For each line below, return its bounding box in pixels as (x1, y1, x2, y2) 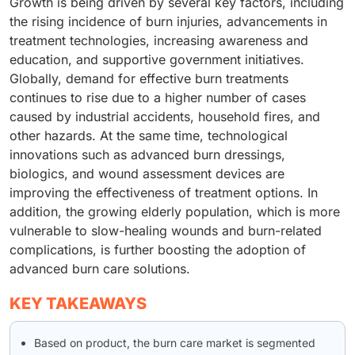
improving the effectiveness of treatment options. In (10, 184, 318, 200)
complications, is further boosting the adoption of (10, 241, 306, 258)
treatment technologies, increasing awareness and (10, 32, 308, 48)
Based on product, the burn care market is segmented (34, 335, 315, 349)
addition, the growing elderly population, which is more (10, 203, 340, 219)
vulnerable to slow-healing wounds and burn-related (10, 222, 322, 239)
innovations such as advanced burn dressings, (10, 146, 285, 162)
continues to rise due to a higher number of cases (10, 89, 306, 105)
